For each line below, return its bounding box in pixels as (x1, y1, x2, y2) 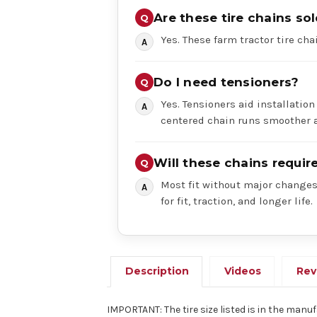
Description (125, 264, 190, 277)
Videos (224, 264, 262, 277)
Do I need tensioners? (154, 75, 299, 89)
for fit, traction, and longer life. (161, 195, 313, 207)
